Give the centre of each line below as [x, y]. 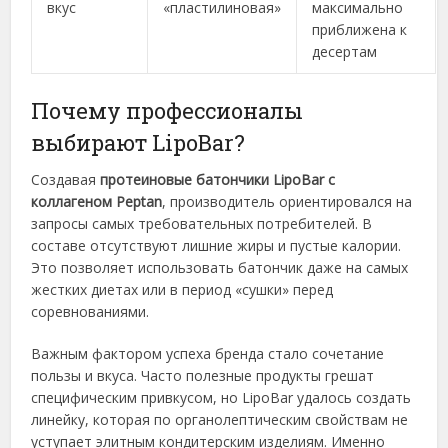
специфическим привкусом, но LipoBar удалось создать [221, 398]
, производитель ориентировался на [287, 202]
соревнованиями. [90, 312]
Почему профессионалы [167, 111]
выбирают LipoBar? [138, 143]
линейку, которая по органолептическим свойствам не [220, 420]
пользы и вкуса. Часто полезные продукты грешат [203, 376]
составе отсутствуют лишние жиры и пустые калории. [216, 246]
